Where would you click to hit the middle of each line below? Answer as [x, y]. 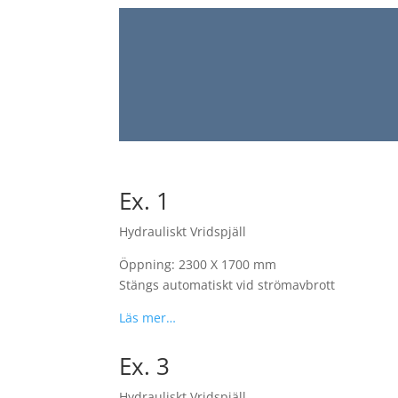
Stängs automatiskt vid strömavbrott [227, 284]
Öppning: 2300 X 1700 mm [198, 264]
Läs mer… [148, 317]
